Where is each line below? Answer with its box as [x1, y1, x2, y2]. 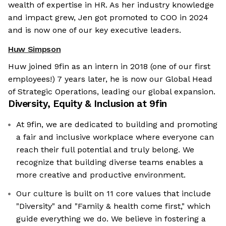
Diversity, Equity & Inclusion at [8, 98, 150, 110]
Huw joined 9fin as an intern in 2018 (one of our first [8, 62, 210, 72]
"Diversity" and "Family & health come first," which [16, 201, 210, 211]
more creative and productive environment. [16, 170, 186, 180]
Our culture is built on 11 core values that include [16, 189, 211, 199]
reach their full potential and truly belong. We [16, 145, 194, 155]
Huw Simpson [8, 44, 61, 54]
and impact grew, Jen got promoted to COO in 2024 [8, 13, 208, 23]
